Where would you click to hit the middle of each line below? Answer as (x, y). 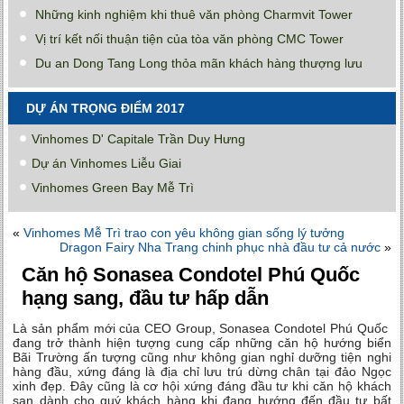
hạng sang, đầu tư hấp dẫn (146, 298)
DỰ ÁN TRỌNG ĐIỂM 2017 (106, 109)
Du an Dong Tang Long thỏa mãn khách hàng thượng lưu (199, 64)
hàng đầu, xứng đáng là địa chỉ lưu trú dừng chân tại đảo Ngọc (202, 372)
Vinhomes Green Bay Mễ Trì (113, 188)
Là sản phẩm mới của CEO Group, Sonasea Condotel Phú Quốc (202, 329)
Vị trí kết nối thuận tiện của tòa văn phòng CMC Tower (190, 39)
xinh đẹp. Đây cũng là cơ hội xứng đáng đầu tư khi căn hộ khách (202, 386)
